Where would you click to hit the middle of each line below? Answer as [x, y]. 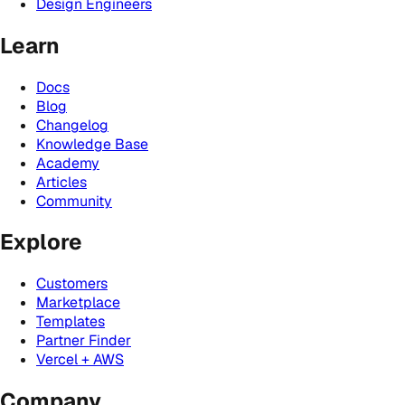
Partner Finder [84, 341]
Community [74, 201]
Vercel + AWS [80, 360]
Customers [72, 284]
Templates [71, 322]
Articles [61, 182]
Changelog [72, 125]
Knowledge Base [92, 144]
